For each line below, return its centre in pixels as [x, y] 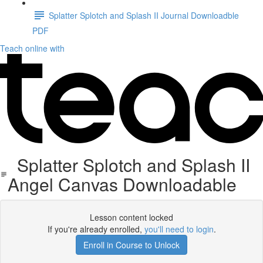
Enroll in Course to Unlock [131, 245]
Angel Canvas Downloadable [122, 184]
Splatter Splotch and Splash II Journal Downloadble [144, 15]
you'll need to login [179, 229]
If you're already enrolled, [96, 229]
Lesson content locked [131, 217]
